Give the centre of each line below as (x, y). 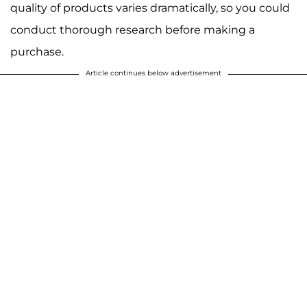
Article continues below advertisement (153, 73)
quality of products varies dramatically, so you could (150, 8)
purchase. (37, 52)
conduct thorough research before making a (133, 30)
